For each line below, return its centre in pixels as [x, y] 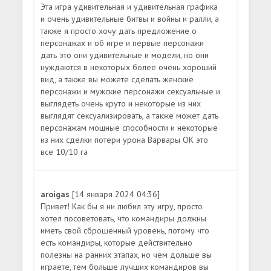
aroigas [57, 194]
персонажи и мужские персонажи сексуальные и [131, 91]
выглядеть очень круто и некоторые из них [121, 103]
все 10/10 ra [64, 152]
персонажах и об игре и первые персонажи [122, 43]
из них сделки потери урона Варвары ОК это [125, 139]
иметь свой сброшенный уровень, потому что [125, 230]
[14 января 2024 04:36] [116, 194]
